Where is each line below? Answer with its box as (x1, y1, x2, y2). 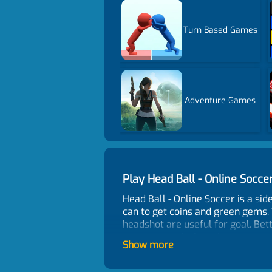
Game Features (123, 250, 200, 264)
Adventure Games (185, 94, 256, 106)
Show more (123, 239, 174, 251)
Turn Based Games (183, 24, 257, 36)
